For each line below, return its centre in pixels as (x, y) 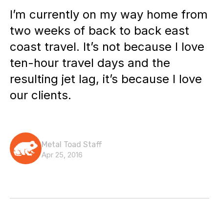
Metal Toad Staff (72, 144)
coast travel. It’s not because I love (107, 47)
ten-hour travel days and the (90, 63)
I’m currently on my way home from (109, 14)
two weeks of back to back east (99, 31)
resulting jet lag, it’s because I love (106, 79)
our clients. (41, 95)
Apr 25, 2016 (62, 155)
